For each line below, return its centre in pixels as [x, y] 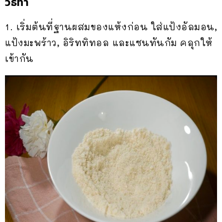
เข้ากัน [19, 59]
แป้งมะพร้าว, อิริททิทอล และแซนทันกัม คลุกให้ [109, 43]
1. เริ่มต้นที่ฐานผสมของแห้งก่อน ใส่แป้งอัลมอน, [111, 27]
